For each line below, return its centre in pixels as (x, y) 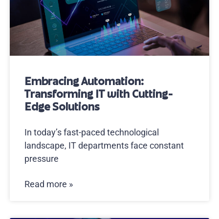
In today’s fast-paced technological (92, 132)
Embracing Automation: (84, 81)
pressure (42, 159)
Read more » (49, 184)
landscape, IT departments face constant (104, 145)
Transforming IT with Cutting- (99, 94)
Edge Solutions (62, 107)
